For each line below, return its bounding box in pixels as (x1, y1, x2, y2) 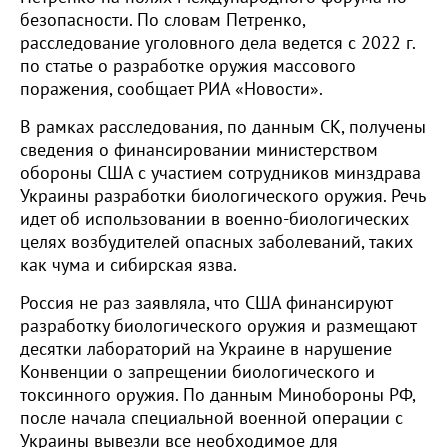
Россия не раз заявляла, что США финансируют (20, 293, 392, 314)
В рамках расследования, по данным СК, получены (20, 117, 426, 138)
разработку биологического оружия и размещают (20, 316, 416, 337)
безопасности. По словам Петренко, (20, 10, 305, 31)
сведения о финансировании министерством (20, 140, 378, 161)
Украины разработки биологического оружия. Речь (20, 186, 425, 207)
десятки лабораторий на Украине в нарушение (20, 339, 392, 360)
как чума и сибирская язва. (20, 255, 237, 276)
